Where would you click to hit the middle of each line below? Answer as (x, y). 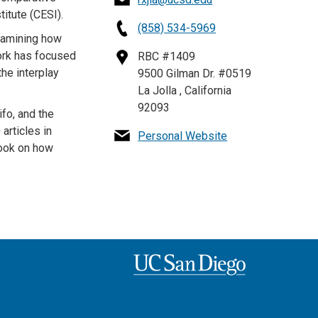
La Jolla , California (185, 90)
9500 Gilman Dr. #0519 (195, 73)
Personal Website (183, 136)
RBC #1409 (167, 56)
